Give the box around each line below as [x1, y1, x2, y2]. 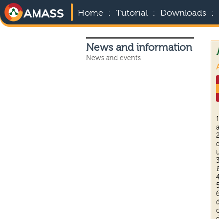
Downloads [160, 9, 207, 18]
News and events [86, 55, 141, 62]
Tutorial [116, 9, 148, 18]
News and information [86, 43, 192, 53]
